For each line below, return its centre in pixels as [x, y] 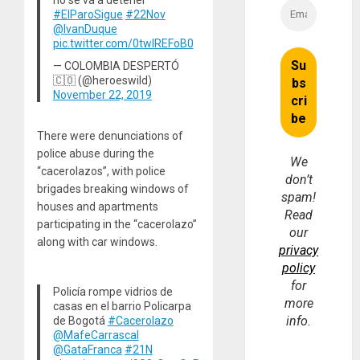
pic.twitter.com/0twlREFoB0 [123, 43]
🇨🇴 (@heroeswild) [102, 80]
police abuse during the [96, 154]
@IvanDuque [85, 29]
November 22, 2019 [102, 94]
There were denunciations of [110, 136]
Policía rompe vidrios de [112, 292]
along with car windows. [97, 242]
